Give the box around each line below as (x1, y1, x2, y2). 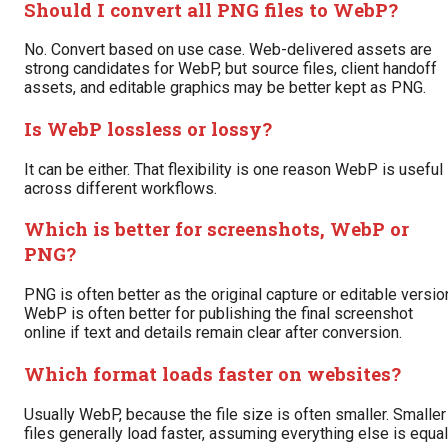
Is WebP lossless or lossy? (24, 115, 272, 141)
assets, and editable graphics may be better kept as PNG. (24, 78, 426, 98)
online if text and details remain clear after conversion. (24, 323, 402, 343)
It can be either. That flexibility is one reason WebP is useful (24, 159, 443, 179)
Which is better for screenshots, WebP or (24, 216, 409, 242)
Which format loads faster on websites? (24, 360, 401, 386)
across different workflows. (24, 178, 217, 198)
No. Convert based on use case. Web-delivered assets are (24, 40, 432, 60)
